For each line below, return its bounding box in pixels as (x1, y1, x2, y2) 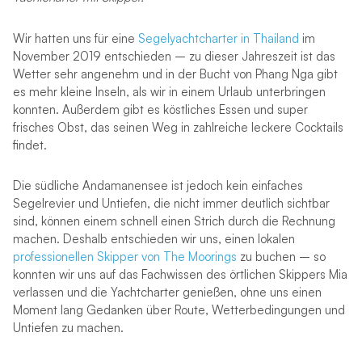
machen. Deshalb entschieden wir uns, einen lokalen (12, 230, 295, 246)
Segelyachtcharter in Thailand (137, 30, 299, 46)
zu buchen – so (236, 248, 326, 264)
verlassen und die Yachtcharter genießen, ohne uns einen (12, 284, 322, 300)
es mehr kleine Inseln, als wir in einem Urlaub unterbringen (12, 83, 326, 99)
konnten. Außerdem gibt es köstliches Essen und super (12, 101, 308, 117)
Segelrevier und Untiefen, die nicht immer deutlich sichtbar (12, 195, 330, 211)
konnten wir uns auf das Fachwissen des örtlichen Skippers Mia (12, 266, 347, 282)
